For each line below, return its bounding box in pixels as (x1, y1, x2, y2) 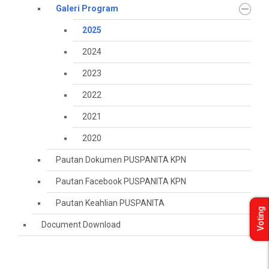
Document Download (41, 220, 121, 229)
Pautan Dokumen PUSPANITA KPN (56, 155, 186, 165)
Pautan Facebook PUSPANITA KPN (56, 177, 186, 186)
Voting (256, 207, 265, 232)
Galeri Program (56, 4, 118, 13)
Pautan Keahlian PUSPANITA (56, 198, 165, 208)
